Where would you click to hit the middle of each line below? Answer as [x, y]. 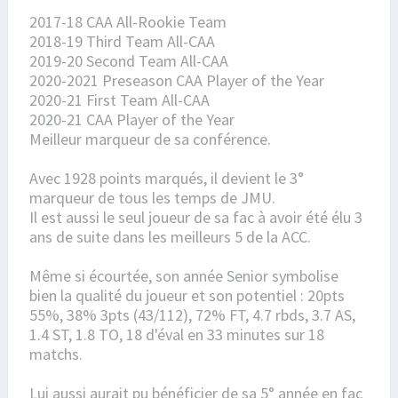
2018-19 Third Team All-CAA [122, 42]
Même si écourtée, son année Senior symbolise [184, 276]
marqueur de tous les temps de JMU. [152, 198]
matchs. [56, 354]
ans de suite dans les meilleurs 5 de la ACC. [170, 237]
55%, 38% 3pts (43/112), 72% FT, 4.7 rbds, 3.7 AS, [192, 315]
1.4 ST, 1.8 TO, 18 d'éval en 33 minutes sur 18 [177, 335]
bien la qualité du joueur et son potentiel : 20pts [187, 296]
